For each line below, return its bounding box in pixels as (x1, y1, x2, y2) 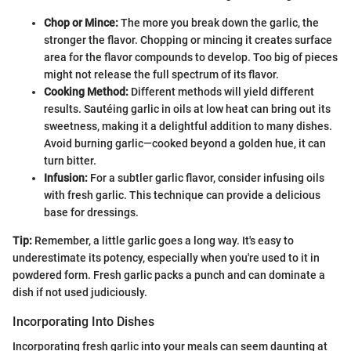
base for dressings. (44, 206, 139, 219)
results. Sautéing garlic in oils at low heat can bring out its (44, 103, 331, 116)
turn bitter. (44, 154, 96, 168)
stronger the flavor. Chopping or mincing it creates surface (44, 34, 332, 47)
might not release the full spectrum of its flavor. (44, 68, 279, 81)
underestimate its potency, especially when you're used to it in (13, 251, 320, 265)
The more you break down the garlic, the (118, 16, 319, 30)
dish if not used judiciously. (13, 286, 147, 299)
